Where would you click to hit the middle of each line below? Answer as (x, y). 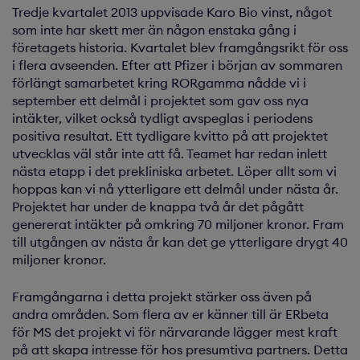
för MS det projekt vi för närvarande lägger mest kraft (175, 332)
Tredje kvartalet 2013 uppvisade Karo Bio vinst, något (172, 12)
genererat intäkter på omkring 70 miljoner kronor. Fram (178, 224)
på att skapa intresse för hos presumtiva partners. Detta (180, 350)
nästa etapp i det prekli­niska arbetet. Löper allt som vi (174, 171)
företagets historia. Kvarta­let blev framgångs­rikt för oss (180, 47)
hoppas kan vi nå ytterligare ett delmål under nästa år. (175, 189)
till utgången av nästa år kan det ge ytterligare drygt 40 (180, 242)
